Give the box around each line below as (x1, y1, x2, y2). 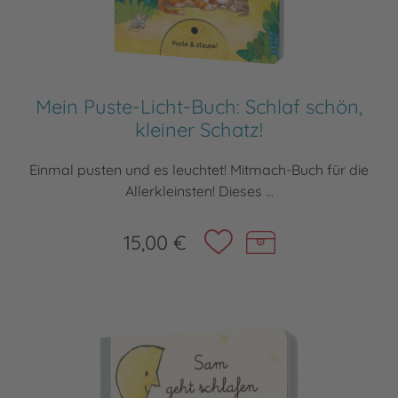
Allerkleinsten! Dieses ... (124, 182, 274, 201)
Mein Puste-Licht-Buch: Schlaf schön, (36, 94, 362, 120)
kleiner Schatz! (135, 117, 263, 143)
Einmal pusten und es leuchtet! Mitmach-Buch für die (29, 161, 369, 179)
